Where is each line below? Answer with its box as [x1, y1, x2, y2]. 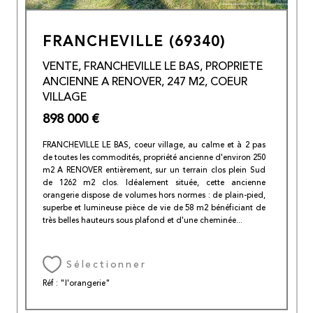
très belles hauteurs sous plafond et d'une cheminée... [42, 214, 242, 226]
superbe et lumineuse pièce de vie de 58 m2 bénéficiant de [42, 201, 265, 214]
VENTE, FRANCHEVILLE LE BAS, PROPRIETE [42, 58, 263, 75]
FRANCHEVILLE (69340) [52, 31, 226, 53]
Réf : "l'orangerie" [42, 277, 110, 289]
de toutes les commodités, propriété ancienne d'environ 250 [42, 151, 265, 163]
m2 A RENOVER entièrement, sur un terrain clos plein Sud [42, 163, 265, 176]
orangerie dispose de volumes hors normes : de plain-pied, [42, 189, 265, 201]
